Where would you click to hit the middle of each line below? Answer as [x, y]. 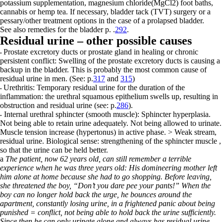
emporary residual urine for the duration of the [113, 87]
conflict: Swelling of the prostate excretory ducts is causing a [126, 61]
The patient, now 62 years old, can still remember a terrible [97, 159]
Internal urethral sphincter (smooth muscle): [72, 114]
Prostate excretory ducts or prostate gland [69, 52]
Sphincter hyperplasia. [175, 114]
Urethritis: [20, 87]
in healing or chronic [166, 52]
